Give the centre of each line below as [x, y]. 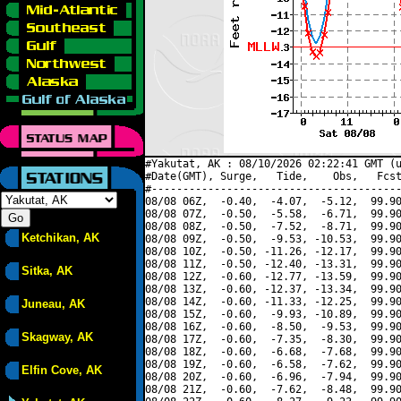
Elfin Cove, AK [62, 370]
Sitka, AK [47, 271]
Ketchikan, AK [60, 238]
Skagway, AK [57, 337]
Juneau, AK [53, 304]
